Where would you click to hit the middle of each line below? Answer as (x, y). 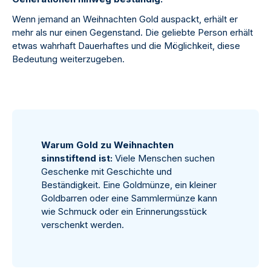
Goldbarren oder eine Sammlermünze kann (129, 198)
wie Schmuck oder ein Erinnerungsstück (124, 212)
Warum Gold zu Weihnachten (107, 145)
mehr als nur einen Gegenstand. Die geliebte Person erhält (132, 33)
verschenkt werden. (83, 225)
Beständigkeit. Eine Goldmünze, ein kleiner (129, 185)
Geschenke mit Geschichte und (106, 172)
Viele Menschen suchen (164, 158)
